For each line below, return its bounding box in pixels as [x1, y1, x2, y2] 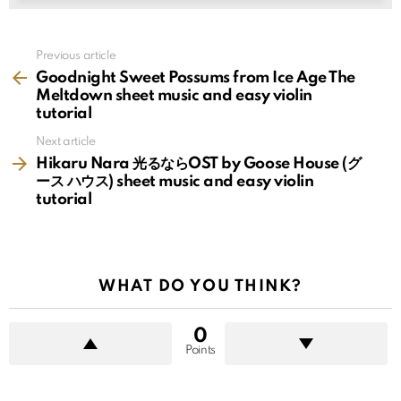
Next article [36, 135, 96, 148]
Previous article [36, 49, 116, 62]
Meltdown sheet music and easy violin [36, 87, 312, 104]
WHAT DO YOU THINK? [98, 277, 303, 294]
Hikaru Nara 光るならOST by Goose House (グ [36, 155, 362, 172]
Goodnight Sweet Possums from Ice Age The [36, 69, 355, 86]
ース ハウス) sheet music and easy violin [36, 173, 314, 190]
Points [185, 344, 216, 356]
